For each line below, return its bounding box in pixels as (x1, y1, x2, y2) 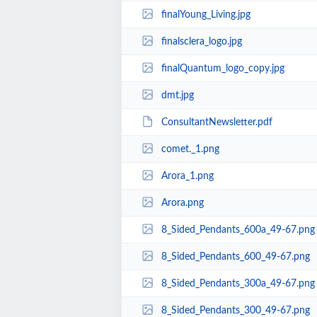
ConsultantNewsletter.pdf (161, 117, 272, 127)
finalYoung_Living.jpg (161, 9, 250, 20)
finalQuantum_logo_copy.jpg (161, 63, 284, 74)
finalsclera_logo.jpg (161, 36, 242, 47)
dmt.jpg (161, 90, 194, 100)
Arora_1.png (161, 171, 214, 181)
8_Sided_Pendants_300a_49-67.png (161, 278, 315, 289)
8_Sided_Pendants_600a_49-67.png (161, 224, 315, 235)
